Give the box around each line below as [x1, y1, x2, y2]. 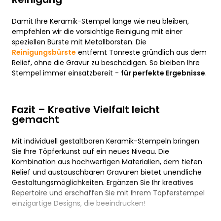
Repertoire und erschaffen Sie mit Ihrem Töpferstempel [12, 188, 205, 198]
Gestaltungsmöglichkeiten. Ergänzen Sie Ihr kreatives [12, 178, 193, 187]
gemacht [12, 112, 59, 126]
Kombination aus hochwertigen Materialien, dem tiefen [12, 157, 202, 167]
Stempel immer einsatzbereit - [12, 68, 121, 78]
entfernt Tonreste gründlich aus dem [76, 47, 207, 57]
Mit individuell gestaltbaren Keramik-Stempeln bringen [12, 136, 199, 146]
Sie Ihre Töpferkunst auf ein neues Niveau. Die [12, 147, 169, 156]
